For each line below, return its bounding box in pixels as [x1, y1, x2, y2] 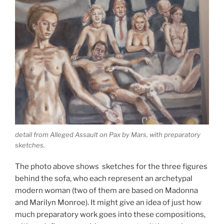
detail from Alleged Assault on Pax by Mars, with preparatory [15, 130, 200, 139]
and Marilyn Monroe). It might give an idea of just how [15, 197, 201, 207]
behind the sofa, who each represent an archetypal [15, 173, 192, 183]
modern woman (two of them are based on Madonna [15, 185, 198, 195]
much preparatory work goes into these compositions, [15, 209, 205, 219]
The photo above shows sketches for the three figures [15, 161, 207, 171]
